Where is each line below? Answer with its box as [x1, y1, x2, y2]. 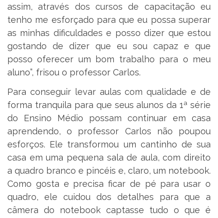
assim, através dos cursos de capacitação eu [7, 1, 211, 12]
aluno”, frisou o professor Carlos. [7, 67, 141, 78]
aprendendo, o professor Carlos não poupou [7, 126, 211, 136]
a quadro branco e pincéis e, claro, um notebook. [7, 165, 211, 176]
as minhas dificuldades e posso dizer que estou [7, 28, 211, 38]
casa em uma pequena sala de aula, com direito [7, 152, 211, 163]
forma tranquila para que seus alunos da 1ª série [7, 99, 211, 110]
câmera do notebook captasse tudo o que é [7, 204, 211, 215]
